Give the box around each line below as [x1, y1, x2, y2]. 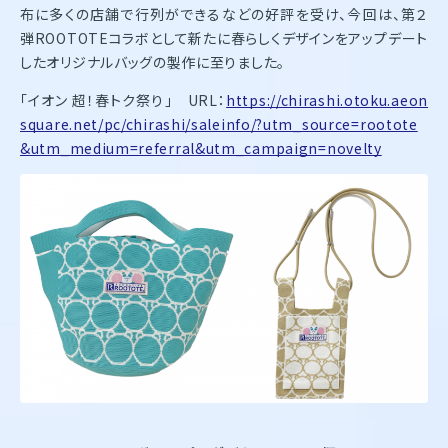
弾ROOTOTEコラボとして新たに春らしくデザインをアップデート [20, 27, 428, 48]
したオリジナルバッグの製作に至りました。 [20, 51, 285, 72]
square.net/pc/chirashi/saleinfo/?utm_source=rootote [20, 113, 418, 134]
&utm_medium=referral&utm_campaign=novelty [20, 137, 382, 158]
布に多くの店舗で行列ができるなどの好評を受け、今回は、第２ [20, 3, 428, 24]
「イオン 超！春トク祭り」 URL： [20, 89, 227, 110]
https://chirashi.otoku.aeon [226, 89, 428, 110]
